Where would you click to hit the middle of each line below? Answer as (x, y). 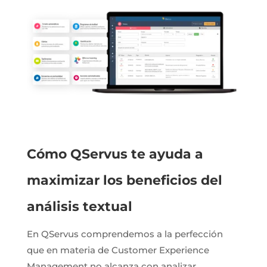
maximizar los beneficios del (124, 180)
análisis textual (79, 206)
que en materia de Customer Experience (118, 250)
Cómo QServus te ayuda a (115, 154)
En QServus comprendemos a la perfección (125, 234)
